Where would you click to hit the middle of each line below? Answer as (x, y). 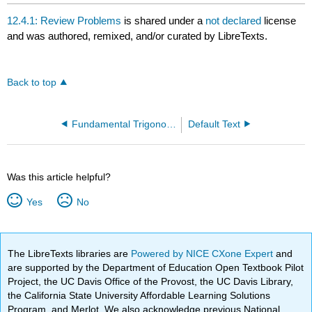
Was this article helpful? (59, 177)
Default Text (214, 124)
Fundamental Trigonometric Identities (171, 124)
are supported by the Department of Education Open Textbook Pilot (156, 267)
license (280, 20)
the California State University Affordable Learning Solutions (139, 295)
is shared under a (164, 20)
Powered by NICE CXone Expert (204, 253)
